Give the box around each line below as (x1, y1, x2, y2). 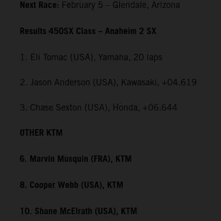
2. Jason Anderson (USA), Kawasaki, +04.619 (20, 76, 197, 87)
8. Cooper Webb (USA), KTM (20, 177, 123, 194)
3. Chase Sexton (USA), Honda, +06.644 (20, 102, 178, 112)
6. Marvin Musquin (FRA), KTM (20, 150, 132, 168)
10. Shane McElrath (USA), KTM (20, 203, 137, 220)
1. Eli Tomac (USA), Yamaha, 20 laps (20, 51, 162, 62)
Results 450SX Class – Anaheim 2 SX (20, 23, 156, 40)
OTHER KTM (20, 124, 63, 142)
